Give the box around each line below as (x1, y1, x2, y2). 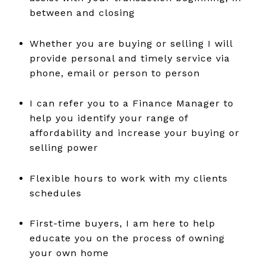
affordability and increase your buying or (29, 127, 240, 139)
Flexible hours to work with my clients (29, 172, 228, 184)
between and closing (29, 7, 135, 19)
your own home (29, 247, 109, 259)
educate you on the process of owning (29, 232, 225, 244)
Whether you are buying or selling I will (29, 37, 232, 49)
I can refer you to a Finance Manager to (29, 98, 234, 109)
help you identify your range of (29, 112, 188, 124)
